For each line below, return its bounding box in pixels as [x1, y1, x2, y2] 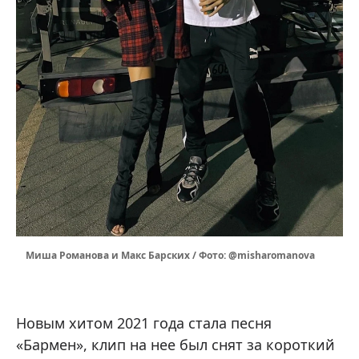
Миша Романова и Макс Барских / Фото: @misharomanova [26, 248, 315, 263]
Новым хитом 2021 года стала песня [16, 313, 272, 333]
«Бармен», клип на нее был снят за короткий [16, 335, 335, 355]
